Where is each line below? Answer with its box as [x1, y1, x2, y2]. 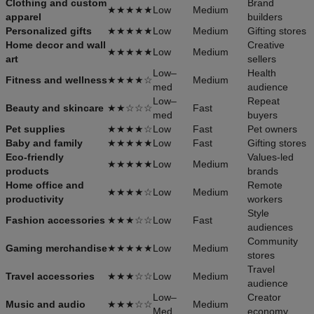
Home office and [6, 179, 84, 191]
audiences [247, 221, 293, 233]
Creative [247, 39, 285, 50]
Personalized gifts [6, 25, 92, 36]
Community [247, 235, 298, 247]
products [6, 165, 49, 177]
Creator [247, 291, 281, 303]
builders [247, 11, 282, 22]
